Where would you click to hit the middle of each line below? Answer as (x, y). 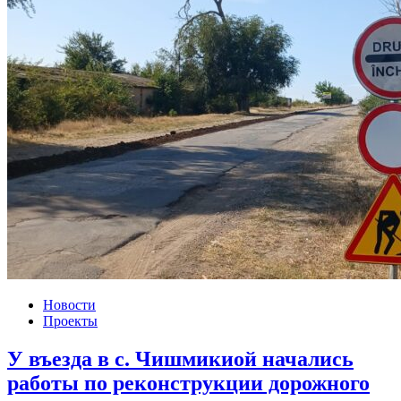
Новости (69, 305)
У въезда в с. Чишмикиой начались (180, 359)
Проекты (70, 321)
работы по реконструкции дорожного (188, 384)
